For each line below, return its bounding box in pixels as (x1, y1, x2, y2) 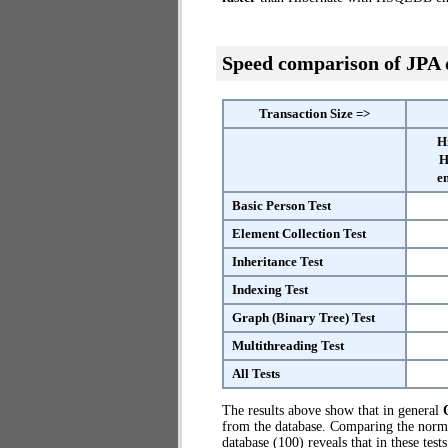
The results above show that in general (222, 403, 443, 418)
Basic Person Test (232, 198, 331, 213)
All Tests (232, 366, 280, 381)
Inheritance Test (232, 254, 323, 269)
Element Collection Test (232, 226, 366, 241)
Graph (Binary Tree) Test (232, 310, 375, 325)
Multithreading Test (232, 338, 344, 353)
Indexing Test (232, 282, 308, 297)
